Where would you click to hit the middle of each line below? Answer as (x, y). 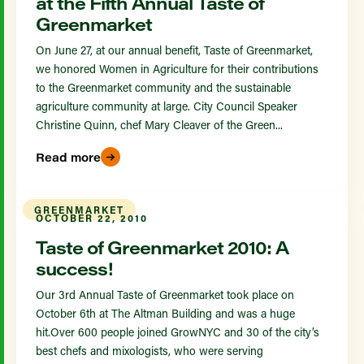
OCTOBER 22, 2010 (92, 218)
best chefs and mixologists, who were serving (149, 351)
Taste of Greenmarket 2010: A (162, 247)
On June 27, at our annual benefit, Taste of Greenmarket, (174, 50)
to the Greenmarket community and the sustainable (163, 87)
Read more (68, 157)
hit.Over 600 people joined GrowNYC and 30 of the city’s (178, 332)
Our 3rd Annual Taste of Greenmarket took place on (165, 295)
